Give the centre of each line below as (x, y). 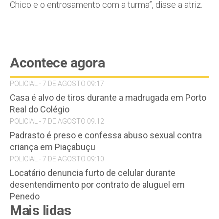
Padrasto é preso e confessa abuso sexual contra (106, 135)
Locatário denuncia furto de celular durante (93, 173)
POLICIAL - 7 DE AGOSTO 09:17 (57, 84)
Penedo (25, 196)
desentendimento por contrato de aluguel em (97, 185)
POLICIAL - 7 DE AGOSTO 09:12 (57, 121)
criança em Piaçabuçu (53, 147)
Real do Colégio (40, 109)
